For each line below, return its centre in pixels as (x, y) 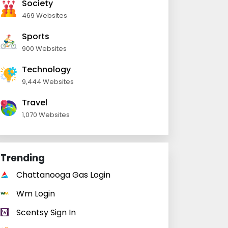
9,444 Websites (48, 82)
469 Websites (45, 16)
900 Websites (44, 49)
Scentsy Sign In (46, 212)
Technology (46, 69)
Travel (35, 103)
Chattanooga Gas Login (63, 175)
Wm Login (36, 194)
